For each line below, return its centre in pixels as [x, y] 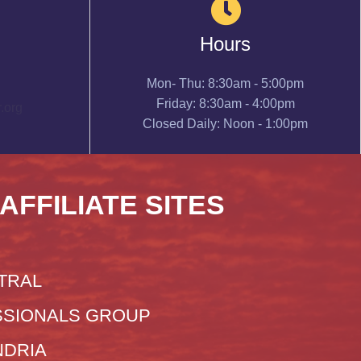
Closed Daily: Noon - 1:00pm [225, 123]
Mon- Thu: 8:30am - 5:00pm [225, 83]
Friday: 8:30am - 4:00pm [225, 103]
